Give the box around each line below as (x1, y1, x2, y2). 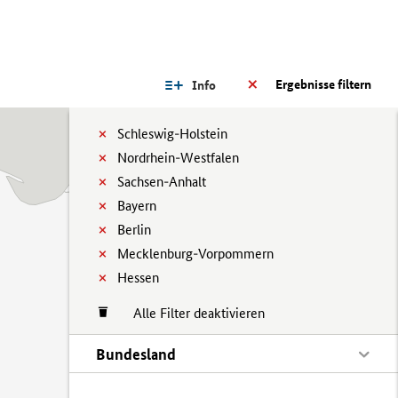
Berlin (117, 221, 151, 238)
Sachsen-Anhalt (117, 173, 206, 190)
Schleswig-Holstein (117, 125, 227, 142)
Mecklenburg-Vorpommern (117, 245, 274, 262)
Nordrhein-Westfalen (117, 149, 239, 166)
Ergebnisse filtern (275, 76, 371, 92)
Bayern (117, 197, 156, 214)
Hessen (117, 269, 159, 286)
